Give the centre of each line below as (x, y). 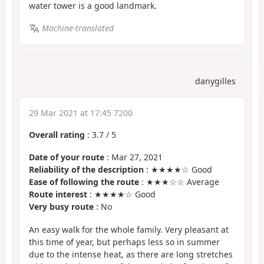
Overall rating (57, 134)
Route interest (58, 194)
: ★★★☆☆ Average (179, 182)
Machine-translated (77, 28)
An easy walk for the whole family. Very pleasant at (129, 229)
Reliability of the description (86, 170)
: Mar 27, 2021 (133, 157)
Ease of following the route (84, 182)
